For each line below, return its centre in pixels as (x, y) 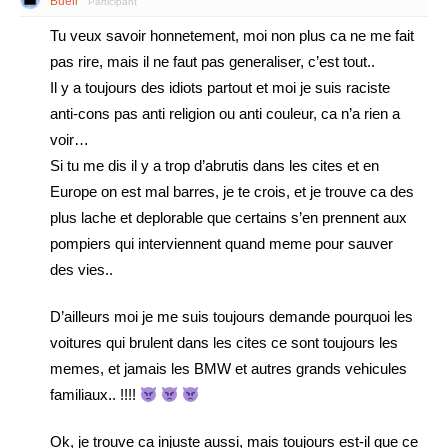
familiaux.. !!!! (95, 394)
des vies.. (81, 269)
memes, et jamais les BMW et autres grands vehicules (228, 368)
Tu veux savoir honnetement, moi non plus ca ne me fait (232, 35)
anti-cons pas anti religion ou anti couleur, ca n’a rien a (225, 113)
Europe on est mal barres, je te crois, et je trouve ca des (232, 191)
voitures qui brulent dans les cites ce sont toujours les (224, 342)
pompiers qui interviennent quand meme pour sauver (221, 243)
